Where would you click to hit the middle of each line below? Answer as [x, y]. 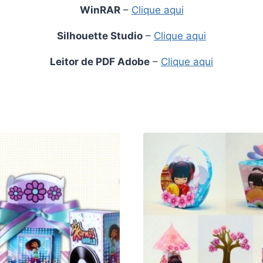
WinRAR [100, 10]
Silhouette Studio [100, 36]
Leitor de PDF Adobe [100, 62]
